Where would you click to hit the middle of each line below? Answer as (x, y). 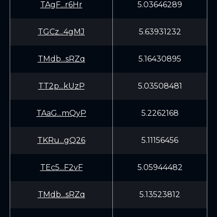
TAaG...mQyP (61, 113)
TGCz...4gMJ (61, 32)
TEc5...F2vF (61, 167)
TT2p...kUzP (61, 86)
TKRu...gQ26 (61, 140)
